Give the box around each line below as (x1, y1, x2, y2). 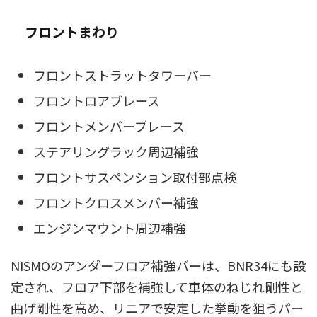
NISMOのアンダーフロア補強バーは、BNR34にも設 (11, 256, 306, 275)
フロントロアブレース (33, 91, 160, 110)
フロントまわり (25, 22, 119, 42)
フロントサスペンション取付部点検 (33, 167, 236, 186)
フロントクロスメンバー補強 (33, 192, 199, 212)
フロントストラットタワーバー (33, 65, 212, 84)
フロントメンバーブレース (33, 116, 185, 135)
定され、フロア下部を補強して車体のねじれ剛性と (11, 277, 303, 296)
